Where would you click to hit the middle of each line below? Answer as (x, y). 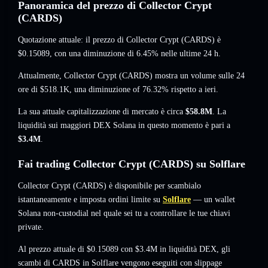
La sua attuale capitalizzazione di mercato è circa (102, 112)
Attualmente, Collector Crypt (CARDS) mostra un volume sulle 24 (131, 76)
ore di (29, 90)
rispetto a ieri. (194, 90)
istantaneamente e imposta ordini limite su (89, 200)
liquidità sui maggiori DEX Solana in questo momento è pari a (124, 126)
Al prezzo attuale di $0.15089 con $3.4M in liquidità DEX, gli (124, 249)
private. (31, 227)
